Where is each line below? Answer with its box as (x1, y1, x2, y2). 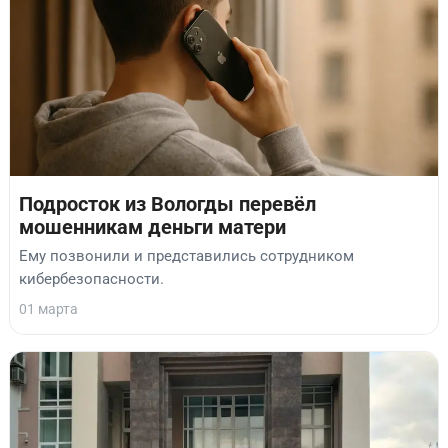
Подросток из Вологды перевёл (19, 193, 316, 217)
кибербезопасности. (19, 269, 164, 288)
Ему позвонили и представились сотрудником (19, 246, 354, 265)
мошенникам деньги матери (19, 216, 286, 240)
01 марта (19, 300, 78, 317)
